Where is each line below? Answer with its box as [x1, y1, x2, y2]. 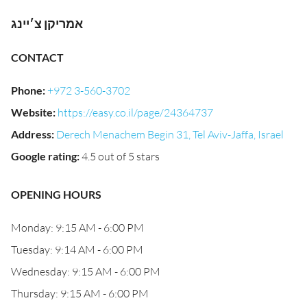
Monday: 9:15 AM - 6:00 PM [11, 221, 144, 234]
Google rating [11, 149, 77, 162]
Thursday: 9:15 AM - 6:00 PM [11, 286, 149, 300]
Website [11, 106, 53, 119]
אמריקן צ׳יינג [11, 16, 83, 31]
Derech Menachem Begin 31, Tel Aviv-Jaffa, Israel [56, 127, 284, 141]
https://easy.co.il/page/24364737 [58, 106, 213, 119]
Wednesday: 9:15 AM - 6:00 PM [11, 265, 160, 278]
